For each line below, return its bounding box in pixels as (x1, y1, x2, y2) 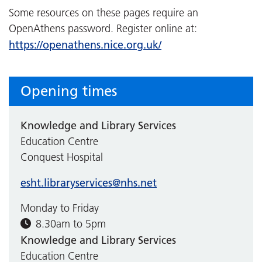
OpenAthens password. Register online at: (9, 22, 197, 35)
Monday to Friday (20, 201, 99, 215)
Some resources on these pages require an (9, 6, 198, 19)
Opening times (20, 82, 117, 99)
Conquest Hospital (20, 150, 103, 164)
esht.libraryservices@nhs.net (20, 175, 157, 189)
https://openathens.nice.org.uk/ (9, 37, 161, 51)
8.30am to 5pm (36, 217, 106, 230)
